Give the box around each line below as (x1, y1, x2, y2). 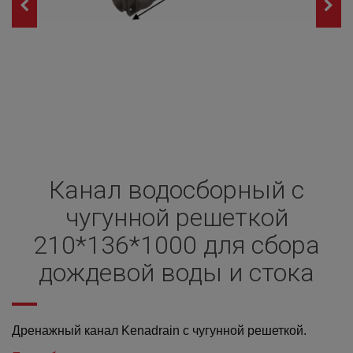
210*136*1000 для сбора (33, 230, 320, 260)
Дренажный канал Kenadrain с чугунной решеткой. (12, 324, 307, 337)
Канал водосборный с (49, 175, 304, 205)
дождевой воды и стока (39, 258, 314, 288)
